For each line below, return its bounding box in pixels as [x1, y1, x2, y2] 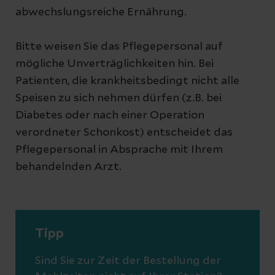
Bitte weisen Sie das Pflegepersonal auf [15, 41, 223, 52]
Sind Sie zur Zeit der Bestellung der [35, 255, 221, 266]
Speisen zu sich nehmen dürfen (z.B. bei [15, 93, 222, 104]
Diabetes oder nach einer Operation [15, 110, 204, 121]
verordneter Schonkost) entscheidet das [15, 127, 233, 138]
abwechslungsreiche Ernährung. [15, 7, 187, 18]
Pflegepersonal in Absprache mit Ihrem [15, 144, 223, 155]
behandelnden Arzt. [15, 161, 124, 172]
